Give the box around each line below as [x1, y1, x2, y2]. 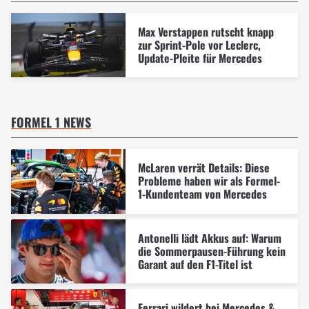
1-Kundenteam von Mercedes [137, 186, 267, 202]
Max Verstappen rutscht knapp [137, 23, 274, 40]
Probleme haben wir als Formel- [137, 172, 280, 189]
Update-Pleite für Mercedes [137, 49, 262, 66]
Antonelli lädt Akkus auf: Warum [137, 229, 281, 246]
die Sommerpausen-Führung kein [137, 242, 286, 259]
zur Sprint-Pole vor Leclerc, [137, 36, 261, 53]
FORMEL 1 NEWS [11, 113, 91, 132]
